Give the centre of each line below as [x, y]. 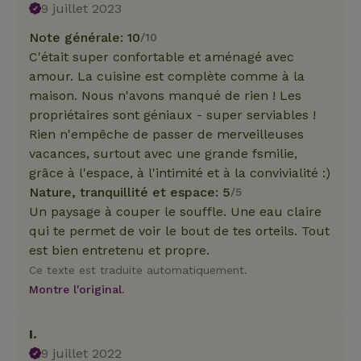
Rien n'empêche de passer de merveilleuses [166, 134]
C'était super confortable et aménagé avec [162, 56]
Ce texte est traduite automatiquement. [138, 270]
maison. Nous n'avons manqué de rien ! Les [165, 95]
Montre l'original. [77, 289]
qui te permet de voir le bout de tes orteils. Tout [179, 230]
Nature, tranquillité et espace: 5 [130, 192]
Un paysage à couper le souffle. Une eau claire [175, 211]
